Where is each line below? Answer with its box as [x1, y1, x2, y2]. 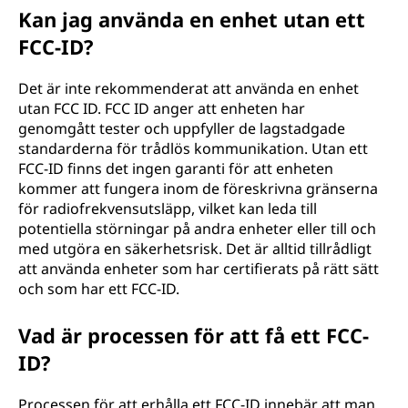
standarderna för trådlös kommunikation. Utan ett [18, 138, 368, 158]
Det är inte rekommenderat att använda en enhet [18, 78, 359, 98]
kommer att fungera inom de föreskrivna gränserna [18, 178, 378, 199]
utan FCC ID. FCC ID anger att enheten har [18, 98, 305, 118]
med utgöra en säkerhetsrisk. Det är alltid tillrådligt [18, 239, 372, 259]
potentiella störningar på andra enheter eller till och [18, 219, 376, 239]
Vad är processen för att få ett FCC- [18, 321, 369, 349]
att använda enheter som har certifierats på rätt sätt [18, 259, 379, 279]
